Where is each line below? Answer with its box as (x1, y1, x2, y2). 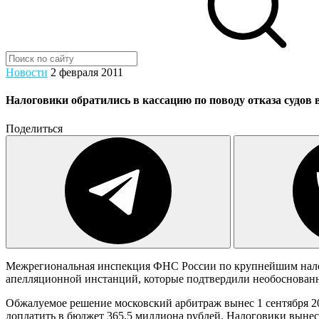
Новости (6, 66, 48, 78)
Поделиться (6, 122, 63, 135)
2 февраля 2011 (51, 66, 123, 78)
